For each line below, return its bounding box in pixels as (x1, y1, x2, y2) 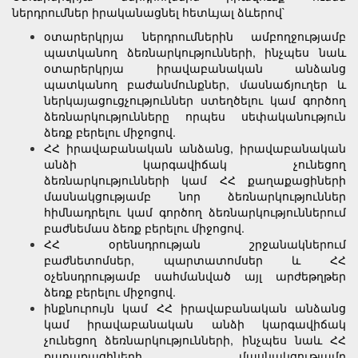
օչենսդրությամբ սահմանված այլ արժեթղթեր (44, 268, 346, 284)
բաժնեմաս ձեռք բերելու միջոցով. (44, 220, 245, 236)
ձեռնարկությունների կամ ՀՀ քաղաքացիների (44, 172, 346, 188)
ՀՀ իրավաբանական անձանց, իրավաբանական (44, 140, 346, 156)
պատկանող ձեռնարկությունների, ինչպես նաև (44, 44, 346, 60)
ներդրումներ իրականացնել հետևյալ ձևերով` (12, 4, 286, 20)
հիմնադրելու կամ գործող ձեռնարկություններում (44, 204, 346, 220)
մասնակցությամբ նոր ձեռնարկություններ (44, 188, 346, 204)
